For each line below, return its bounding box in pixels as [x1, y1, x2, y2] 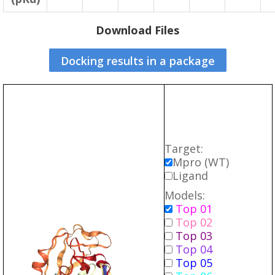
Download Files [96, 23, 179, 37]
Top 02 [176, 215, 212, 230]
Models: [165, 188, 205, 203]
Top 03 [176, 228, 212, 243]
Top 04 [176, 242, 212, 257]
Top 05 [176, 255, 212, 270]
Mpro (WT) [172, 155, 229, 169]
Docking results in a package [60, 53, 215, 68]
